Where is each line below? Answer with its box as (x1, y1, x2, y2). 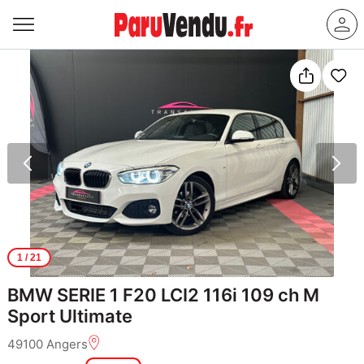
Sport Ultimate (6, 305, 132, 327)
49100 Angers (6, 336, 88, 353)
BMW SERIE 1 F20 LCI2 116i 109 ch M (6, 284, 319, 305)
